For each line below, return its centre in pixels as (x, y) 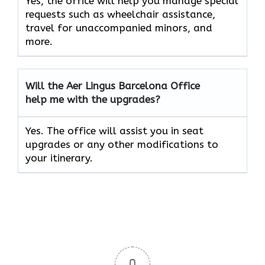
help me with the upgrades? (93, 99)
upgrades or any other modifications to (122, 144)
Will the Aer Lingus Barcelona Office (113, 85)
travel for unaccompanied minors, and (119, 28)
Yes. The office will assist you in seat (114, 130)
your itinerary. (59, 158)
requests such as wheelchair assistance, (120, 14)
